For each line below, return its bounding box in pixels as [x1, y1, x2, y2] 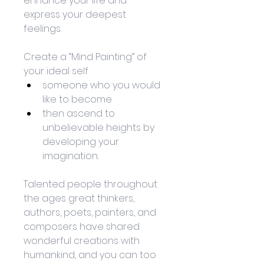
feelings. [24, 22, 64, 36]
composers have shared [24, 220, 142, 234]
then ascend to [42, 107, 117, 121]
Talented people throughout [24, 177, 160, 192]
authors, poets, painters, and [24, 206, 159, 220]
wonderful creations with [24, 234, 142, 248]
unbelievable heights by [42, 121, 157, 135]
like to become [42, 93, 112, 107]
